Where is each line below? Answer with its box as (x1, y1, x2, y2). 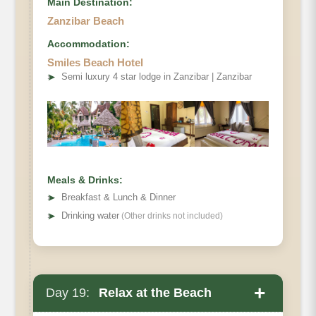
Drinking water (61, 210, 119, 221)
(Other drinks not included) (119, 211, 223, 221)
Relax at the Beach (95, 286, 212, 300)
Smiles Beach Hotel (47, 56, 143, 69)
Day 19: (46, 286, 90, 300)
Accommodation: (47, 38, 130, 50)
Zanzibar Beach (47, 15, 124, 28)
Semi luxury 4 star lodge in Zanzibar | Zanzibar (61, 71, 252, 83)
